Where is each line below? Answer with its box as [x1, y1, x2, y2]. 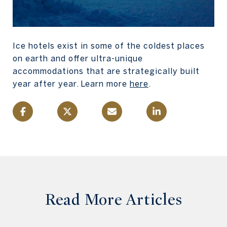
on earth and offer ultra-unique [13, 54, 143, 63]
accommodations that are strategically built [13, 66, 200, 76]
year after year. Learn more [13, 79, 130, 89]
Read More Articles [45, 190, 182, 210]
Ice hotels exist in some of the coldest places [13, 41, 205, 51]
